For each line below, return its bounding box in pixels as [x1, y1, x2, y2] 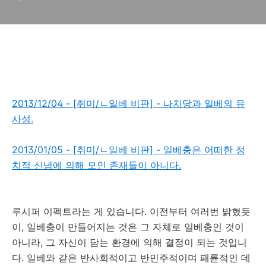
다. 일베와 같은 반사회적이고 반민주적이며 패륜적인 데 [12, 252, 251, 264]
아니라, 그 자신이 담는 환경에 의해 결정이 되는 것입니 [12, 236, 247, 248]
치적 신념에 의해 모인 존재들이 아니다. [12, 159, 181, 171]
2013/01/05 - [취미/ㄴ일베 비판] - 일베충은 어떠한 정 [12, 144, 245, 156]
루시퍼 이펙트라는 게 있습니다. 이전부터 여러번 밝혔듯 [12, 205, 251, 217]
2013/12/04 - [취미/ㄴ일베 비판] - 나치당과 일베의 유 [12, 97, 245, 109]
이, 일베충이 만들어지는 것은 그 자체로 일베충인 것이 [12, 221, 244, 233]
